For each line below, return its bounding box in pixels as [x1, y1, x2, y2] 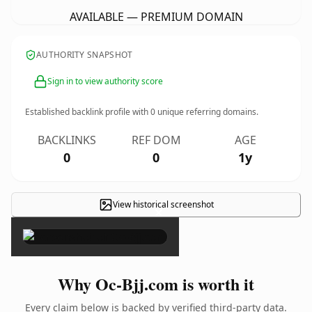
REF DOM [131, 132, 181, 148]
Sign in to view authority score [47, 75, 163, 87]
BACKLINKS [38, 132, 96, 148]
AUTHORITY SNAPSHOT [36, 49, 133, 61]
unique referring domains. [155, 106, 258, 118]
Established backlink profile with [25, 106, 150, 118]
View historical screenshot [112, 198, 214, 210]
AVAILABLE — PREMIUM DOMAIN [69, 9, 243, 24]
